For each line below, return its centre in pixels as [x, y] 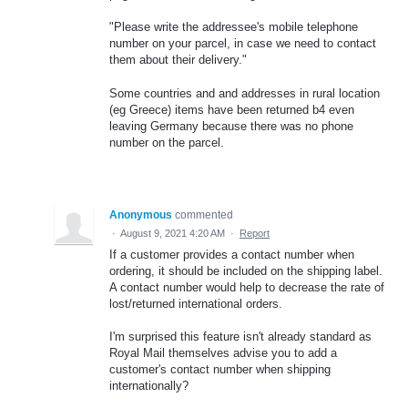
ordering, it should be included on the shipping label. [246, 270]
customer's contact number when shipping [220, 369]
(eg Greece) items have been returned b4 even [232, 109]
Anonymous [141, 214]
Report [255, 233]
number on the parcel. [167, 142]
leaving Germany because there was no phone [231, 126]
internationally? [149, 385]
